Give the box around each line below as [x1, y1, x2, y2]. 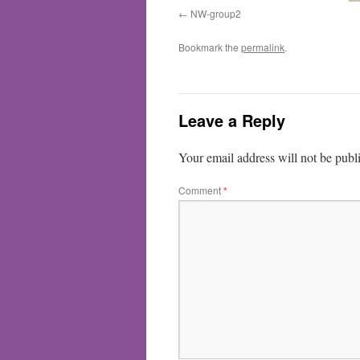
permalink [241, 40, 284, 54]
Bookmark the [178, 40, 241, 54]
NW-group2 [190, 6, 241, 20]
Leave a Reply [178, 108, 285, 132]
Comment [178, 183, 223, 197]
